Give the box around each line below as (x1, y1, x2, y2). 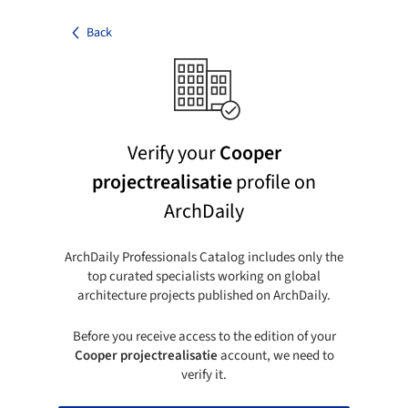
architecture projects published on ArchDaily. (77, 285, 331, 305)
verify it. (181, 364, 227, 384)
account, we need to (217, 345, 334, 365)
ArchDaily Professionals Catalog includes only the (65, 247, 343, 267)
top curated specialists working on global (87, 266, 321, 286)
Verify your (127, 138, 219, 168)
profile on (232, 167, 316, 197)
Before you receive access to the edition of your (72, 326, 336, 346)
